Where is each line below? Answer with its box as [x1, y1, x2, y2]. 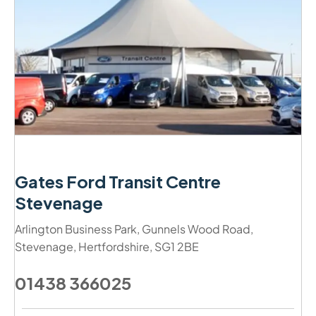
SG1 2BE [154, 238, 199, 254]
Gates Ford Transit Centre [15, 170, 221, 192]
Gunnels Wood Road [142, 221, 250, 236]
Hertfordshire [78, 238, 150, 254]
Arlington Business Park [15, 221, 137, 236]
